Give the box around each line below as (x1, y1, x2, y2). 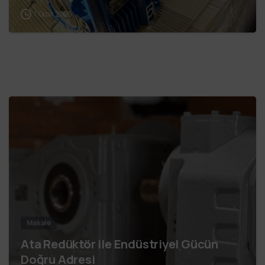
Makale (27, 218, 51, 228)
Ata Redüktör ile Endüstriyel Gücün (21, 235, 219, 253)
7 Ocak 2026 (34, 9, 73, 19)
